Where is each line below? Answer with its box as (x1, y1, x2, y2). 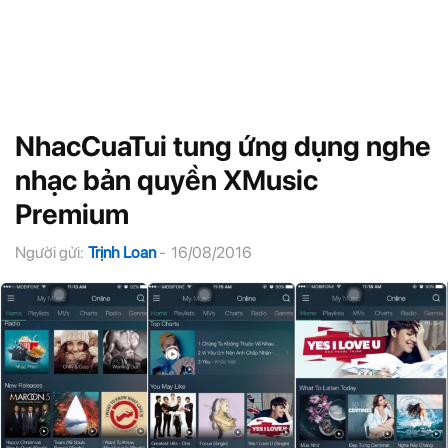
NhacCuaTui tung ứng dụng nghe (15, 129, 431, 163)
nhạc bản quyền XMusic (15, 163, 318, 197)
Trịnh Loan (88, 243, 156, 262)
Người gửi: (15, 243, 83, 262)
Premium (15, 197, 129, 231)
